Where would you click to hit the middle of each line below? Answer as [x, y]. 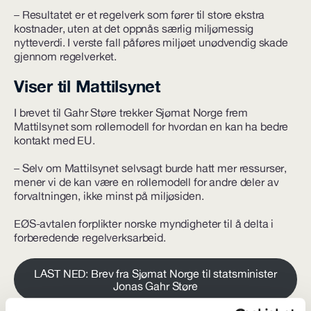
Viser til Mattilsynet [87, 86]
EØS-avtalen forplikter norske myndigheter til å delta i [144, 224]
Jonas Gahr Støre [155, 286]
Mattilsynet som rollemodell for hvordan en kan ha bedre [151, 126]
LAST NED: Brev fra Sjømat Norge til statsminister [155, 273]
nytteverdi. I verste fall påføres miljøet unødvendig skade [151, 42]
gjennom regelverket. [66, 56]
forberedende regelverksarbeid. [93, 237]
